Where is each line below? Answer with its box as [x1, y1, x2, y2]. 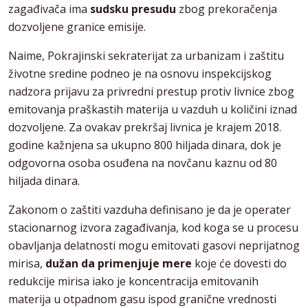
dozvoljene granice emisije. [8, 19, 146, 35]
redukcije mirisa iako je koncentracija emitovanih [8, 274, 258, 289]
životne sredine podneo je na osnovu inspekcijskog [8, 66, 272, 82]
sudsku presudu [90, 1, 176, 17]
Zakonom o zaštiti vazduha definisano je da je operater [8, 202, 291, 218]
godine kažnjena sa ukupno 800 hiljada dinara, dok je [8, 137, 281, 153]
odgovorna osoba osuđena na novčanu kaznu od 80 [8, 155, 277, 171]
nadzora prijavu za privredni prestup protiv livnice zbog [8, 84, 294, 100]
